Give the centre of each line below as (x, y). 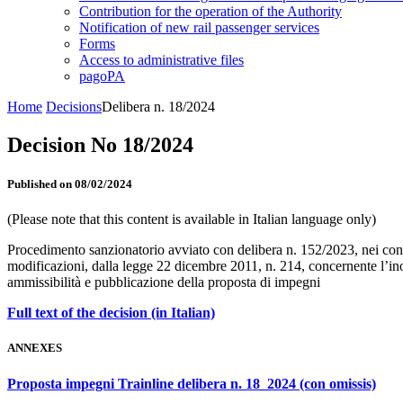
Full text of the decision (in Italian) (111, 313)
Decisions (74, 107)
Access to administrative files (161, 60)
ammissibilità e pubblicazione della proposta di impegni (164, 282)
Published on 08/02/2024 (70, 184)
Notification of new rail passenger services (199, 27)
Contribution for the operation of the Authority (210, 11)
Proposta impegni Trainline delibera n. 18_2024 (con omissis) (192, 383)
